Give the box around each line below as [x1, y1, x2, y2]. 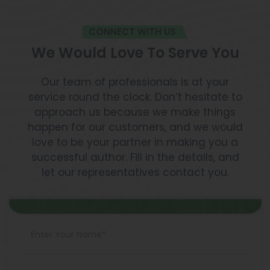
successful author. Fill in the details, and [31, 149, 239, 165]
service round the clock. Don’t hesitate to [28, 89, 242, 104]
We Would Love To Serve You [31, 42, 239, 63]
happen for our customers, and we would [27, 119, 243, 134]
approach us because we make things [34, 104, 236, 119]
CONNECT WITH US [88, 25, 176, 38]
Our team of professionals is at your [41, 74, 229, 89]
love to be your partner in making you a [32, 134, 238, 149]
